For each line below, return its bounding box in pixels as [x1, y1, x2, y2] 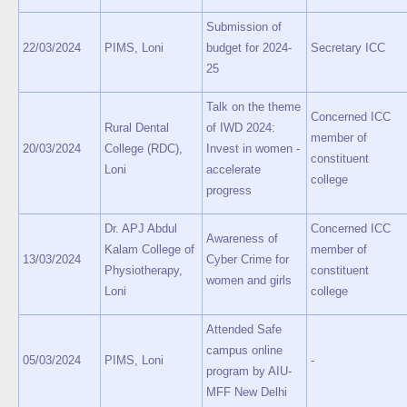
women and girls [206, 273, 292, 287]
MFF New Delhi [206, 385, 287, 399]
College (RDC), [104, 142, 183, 155]
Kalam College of [104, 243, 194, 256]
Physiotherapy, [104, 263, 183, 277]
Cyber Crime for [206, 253, 289, 266]
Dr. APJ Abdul [104, 222, 177, 235]
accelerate [206, 163, 261, 176]
